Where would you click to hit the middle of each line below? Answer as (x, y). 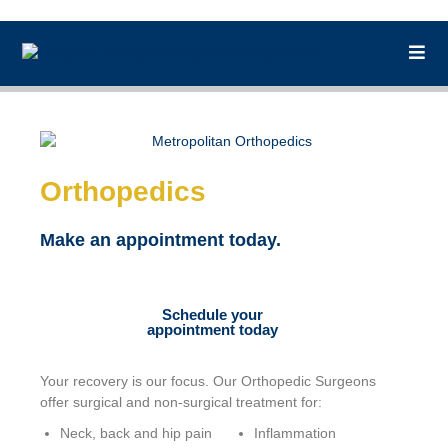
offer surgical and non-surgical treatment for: (181, 401)
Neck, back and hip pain (136, 432)
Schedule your (212, 314)
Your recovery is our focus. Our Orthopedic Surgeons (208, 380)
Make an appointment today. (160, 239)
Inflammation (295, 432)
